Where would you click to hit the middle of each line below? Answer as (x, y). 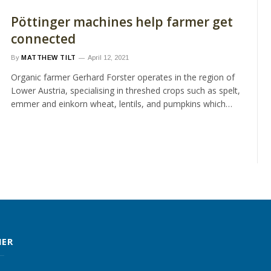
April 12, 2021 (108, 58)
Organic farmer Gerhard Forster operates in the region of (123, 77)
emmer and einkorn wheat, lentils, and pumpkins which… (122, 104)
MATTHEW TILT (49, 58)
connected (43, 39)
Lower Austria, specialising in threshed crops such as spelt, (126, 91)
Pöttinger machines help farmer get (122, 22)
